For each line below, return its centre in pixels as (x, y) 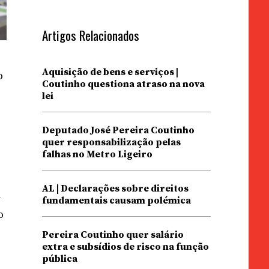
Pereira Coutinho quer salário (113, 235)
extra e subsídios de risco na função (125, 247)
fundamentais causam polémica (116, 201)
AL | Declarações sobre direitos (115, 189)
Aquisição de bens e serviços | (110, 72)
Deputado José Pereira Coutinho (118, 130)
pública (59, 259)
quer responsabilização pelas (111, 142)
